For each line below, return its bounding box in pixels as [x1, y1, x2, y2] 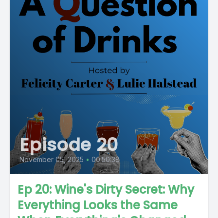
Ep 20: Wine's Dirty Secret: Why [18, 182, 194, 198]
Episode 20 [19, 132, 118, 157]
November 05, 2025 [19, 155, 84, 163]
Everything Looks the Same [18, 197, 178, 213]
